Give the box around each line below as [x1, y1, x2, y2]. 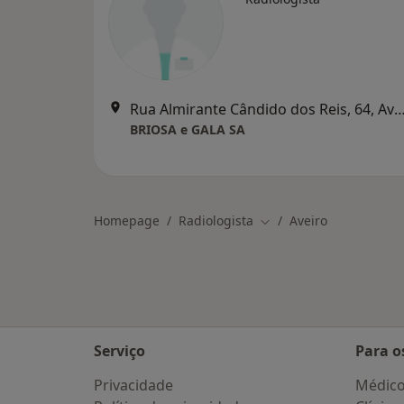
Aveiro [289, 212, 327, 229]
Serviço [94, 341, 145, 361]
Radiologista [179, 212, 253, 229]
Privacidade [94, 375, 173, 395]
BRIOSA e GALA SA [130, 121, 245, 138]
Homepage [94, 212, 160, 229]
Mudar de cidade [259, 212, 363, 230]
